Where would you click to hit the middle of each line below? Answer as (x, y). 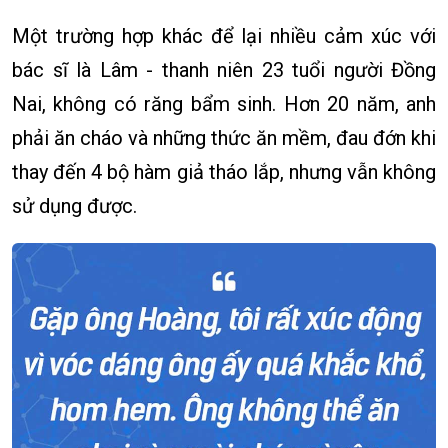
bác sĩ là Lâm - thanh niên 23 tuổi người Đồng (224, 70)
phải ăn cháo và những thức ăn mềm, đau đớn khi (224, 138)
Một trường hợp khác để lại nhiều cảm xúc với (224, 36)
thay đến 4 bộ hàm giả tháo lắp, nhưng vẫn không (224, 172)
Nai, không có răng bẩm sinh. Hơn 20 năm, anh (224, 104)
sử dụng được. (74, 206)
